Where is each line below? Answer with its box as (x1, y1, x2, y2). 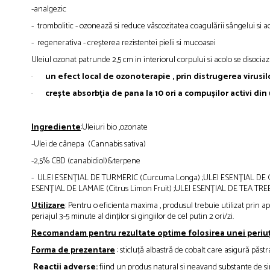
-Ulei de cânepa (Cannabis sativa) (31, 137, 146, 152)
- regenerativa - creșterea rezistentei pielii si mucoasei (31, 36, 216, 51)
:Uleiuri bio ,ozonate (81, 121, 148, 135)
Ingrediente (31, 121, 81, 135)
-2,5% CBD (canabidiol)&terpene (31, 154, 140, 169)
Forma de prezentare (31, 243, 115, 258)
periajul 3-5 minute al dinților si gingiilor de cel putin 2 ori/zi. (31, 210, 234, 224)
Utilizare (31, 199, 65, 213)
